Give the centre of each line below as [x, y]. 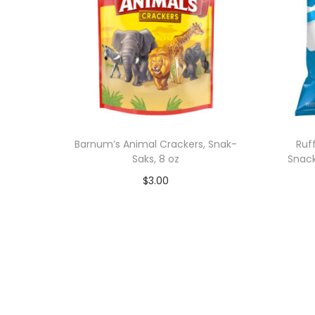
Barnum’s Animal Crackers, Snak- [156, 144]
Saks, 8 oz [156, 159]
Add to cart [162, 201]
